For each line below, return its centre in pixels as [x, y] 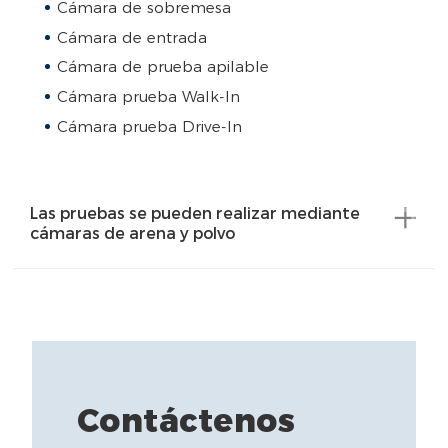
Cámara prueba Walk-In [148, 96]
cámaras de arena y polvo [133, 233]
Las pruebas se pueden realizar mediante [195, 213]
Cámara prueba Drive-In [149, 126]
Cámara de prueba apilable [162, 67]
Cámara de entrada [131, 37]
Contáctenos [186, 421]
